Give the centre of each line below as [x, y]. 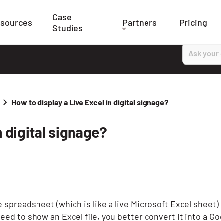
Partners [139, 22]
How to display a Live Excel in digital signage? [90, 102]
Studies [68, 28]
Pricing [193, 22]
